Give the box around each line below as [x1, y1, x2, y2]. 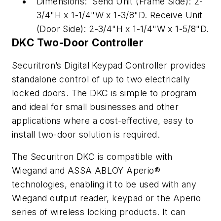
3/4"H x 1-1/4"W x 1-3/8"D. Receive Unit [37, 10, 203, 21]
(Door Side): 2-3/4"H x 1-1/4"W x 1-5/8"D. [37, 24, 209, 35]
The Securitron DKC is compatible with [12, 151, 173, 162]
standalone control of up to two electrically [12, 74, 190, 84]
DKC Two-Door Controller [12, 37, 144, 49]
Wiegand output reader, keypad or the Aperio [12, 193, 201, 204]
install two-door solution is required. [12, 129, 160, 140]
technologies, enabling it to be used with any [12, 179, 196, 190]
